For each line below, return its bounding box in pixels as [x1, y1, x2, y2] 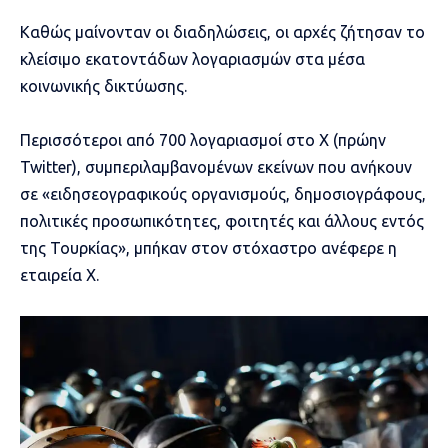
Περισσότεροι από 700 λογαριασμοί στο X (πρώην [20, 131, 386, 150]
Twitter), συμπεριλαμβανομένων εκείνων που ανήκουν [20, 158, 412, 177]
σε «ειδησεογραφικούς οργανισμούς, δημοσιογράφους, [20, 185, 426, 204]
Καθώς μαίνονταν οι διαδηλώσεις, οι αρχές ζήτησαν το [20, 23, 425, 42]
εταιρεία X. [20, 266, 99, 285]
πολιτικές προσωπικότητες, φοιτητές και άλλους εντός [20, 212, 424, 231]
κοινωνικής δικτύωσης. [20, 77, 187, 96]
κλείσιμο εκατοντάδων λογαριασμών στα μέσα [20, 50, 365, 69]
